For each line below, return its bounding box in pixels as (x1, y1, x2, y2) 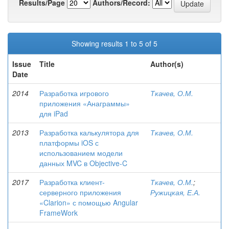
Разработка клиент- (39, 177, 105, 187)
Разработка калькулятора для (39, 127, 139, 138)
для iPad (39, 108, 68, 119)
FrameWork (39, 208, 78, 218)
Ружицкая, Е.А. (150, 187, 200, 197)
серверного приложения (39, 187, 121, 197)
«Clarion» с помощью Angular (39, 197, 138, 208)
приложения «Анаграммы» (39, 98, 130, 108)
